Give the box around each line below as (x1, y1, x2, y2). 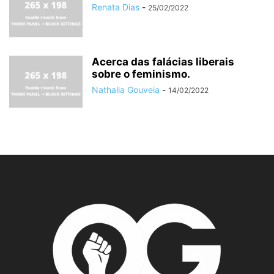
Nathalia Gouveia (92, 84, 160, 95)
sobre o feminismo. (92, 68, 190, 81)
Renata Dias (92, 2, 139, 13)
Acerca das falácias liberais (92, 56, 234, 68)
